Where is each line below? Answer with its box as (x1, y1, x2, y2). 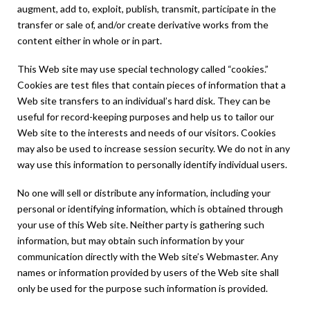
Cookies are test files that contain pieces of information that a (17, 79, 286, 91)
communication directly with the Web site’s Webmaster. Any (17, 250, 278, 263)
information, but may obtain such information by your (17, 235, 244, 247)
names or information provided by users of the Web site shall (17, 266, 279, 279)
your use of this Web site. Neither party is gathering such (17, 219, 264, 231)
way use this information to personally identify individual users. (17, 158, 287, 171)
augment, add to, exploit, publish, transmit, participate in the (17, 2, 276, 15)
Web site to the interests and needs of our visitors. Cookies (17, 127, 276, 139)
